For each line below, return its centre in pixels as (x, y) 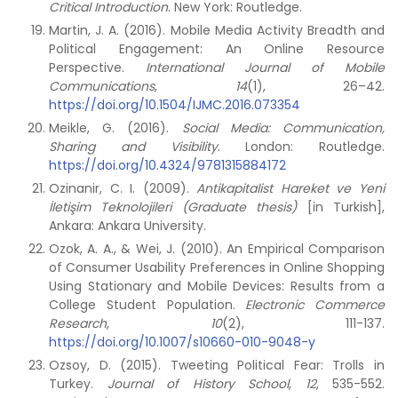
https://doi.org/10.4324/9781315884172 (167, 165)
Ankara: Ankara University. (127, 226)
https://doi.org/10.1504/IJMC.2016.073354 (175, 105)
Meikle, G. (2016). (115, 128)
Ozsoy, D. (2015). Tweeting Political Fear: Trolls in (217, 365)
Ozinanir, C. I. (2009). (123, 188)
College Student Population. (147, 305)
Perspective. (97, 68)
